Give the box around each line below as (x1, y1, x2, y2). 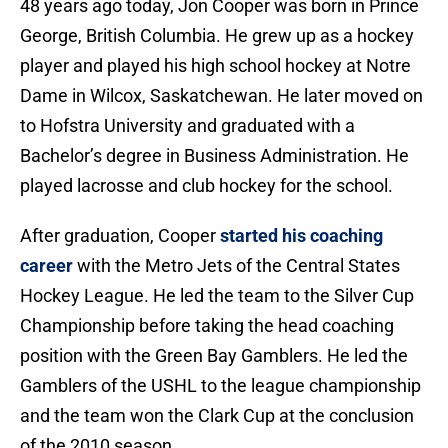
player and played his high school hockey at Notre (20, 55, 411, 77)
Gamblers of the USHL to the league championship (20, 375, 421, 397)
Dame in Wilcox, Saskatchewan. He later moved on (20, 85, 423, 107)
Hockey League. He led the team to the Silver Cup (20, 285, 414, 307)
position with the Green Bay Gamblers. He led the (20, 345, 408, 367)
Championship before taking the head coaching (20, 315, 394, 337)
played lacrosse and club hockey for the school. (20, 175, 393, 197)
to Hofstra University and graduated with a (20, 115, 355, 137)
